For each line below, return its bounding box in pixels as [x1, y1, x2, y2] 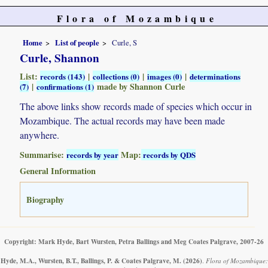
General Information [20, 164, 96, 177]
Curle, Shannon [20, 49, 100, 66]
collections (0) [93, 70, 140, 82]
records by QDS [141, 148, 196, 160]
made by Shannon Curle [94, 80, 185, 93]
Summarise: [20, 148, 67, 161]
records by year [66, 148, 119, 160]
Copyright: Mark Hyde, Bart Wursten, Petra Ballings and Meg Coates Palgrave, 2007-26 [4, 236, 264, 246]
